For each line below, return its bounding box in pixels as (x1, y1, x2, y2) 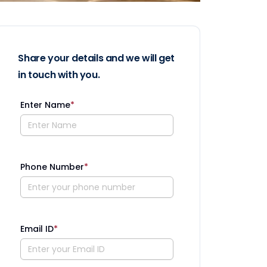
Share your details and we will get (18, 51, 175, 65)
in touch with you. (18, 68, 100, 82)
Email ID (20, 223, 54, 235)
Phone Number (20, 161, 85, 173)
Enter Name (20, 99, 71, 111)
